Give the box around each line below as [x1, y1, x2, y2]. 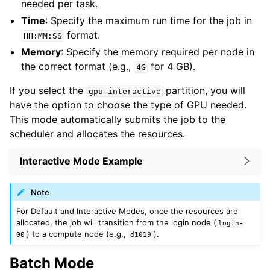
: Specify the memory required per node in [61, 46, 255, 58]
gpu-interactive [88, 87, 161, 96]
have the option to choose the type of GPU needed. [10, 99, 246, 111]
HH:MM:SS [23, 31, 62, 41]
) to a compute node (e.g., [27, 228, 129, 239]
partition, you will [163, 84, 246, 97]
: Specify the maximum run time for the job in [45, 14, 253, 27]
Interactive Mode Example [20, 155, 143, 168]
